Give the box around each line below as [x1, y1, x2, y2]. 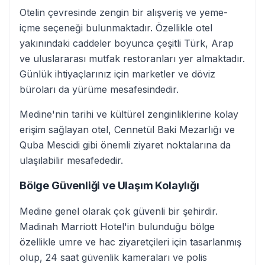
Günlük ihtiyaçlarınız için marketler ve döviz [20, 68, 215, 80]
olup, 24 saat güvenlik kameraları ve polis [20, 251, 207, 263]
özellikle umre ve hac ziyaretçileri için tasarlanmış [20, 236, 241, 248]
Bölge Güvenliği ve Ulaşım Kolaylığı [20, 179, 199, 192]
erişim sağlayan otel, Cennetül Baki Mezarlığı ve [20, 124, 235, 135]
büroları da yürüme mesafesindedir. [20, 83, 179, 95]
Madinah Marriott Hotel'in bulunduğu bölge [20, 221, 215, 232]
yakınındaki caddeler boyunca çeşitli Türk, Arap [20, 37, 234, 49]
